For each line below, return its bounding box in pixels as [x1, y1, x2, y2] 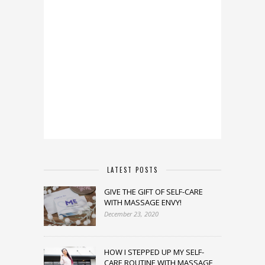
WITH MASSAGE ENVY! [104, 196, 182, 208]
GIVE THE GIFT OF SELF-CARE [104, 186, 203, 197]
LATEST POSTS [107, 164, 158, 174]
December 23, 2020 [104, 209, 159, 218]
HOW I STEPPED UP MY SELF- [104, 246, 204, 257]
